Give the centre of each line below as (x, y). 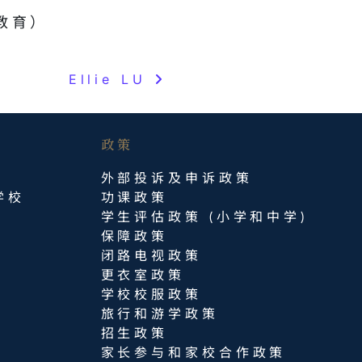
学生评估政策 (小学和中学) (204, 217)
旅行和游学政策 (160, 314)
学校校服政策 (151, 295)
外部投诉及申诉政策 (177, 179)
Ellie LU (111, 79)
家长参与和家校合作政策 (194, 353)
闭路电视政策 (151, 256)
